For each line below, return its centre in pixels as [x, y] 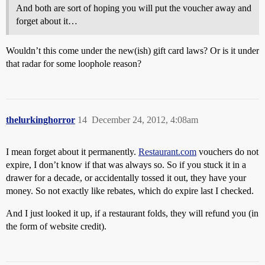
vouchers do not [227, 151]
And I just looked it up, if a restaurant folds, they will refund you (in [132, 213]
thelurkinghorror [41, 119]
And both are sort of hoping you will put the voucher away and [134, 8]
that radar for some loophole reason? [74, 63]
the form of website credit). [56, 226]
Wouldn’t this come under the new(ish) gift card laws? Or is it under [132, 50]
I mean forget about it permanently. [72, 151]
